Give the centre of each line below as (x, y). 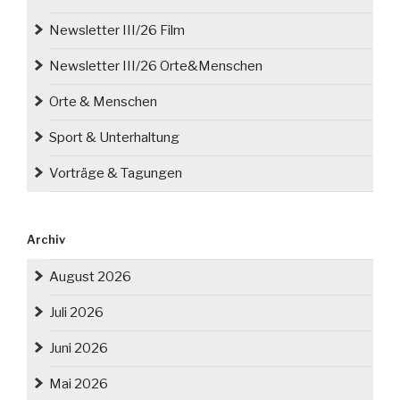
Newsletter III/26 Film (117, 31)
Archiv (46, 239)
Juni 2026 (79, 349)
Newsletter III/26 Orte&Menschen (156, 67)
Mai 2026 (79, 384)
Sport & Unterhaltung (114, 138)
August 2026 (90, 277)
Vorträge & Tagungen (116, 174)
